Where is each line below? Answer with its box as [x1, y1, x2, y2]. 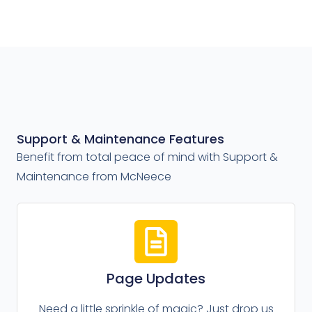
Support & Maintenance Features [17, 130, 224, 148]
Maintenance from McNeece [17, 169, 171, 185]
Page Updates [107, 268, 205, 288]
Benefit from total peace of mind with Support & [17, 149, 278, 166]
